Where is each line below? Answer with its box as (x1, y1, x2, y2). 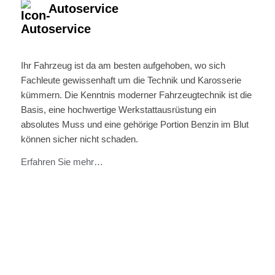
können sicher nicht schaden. (20, 134, 138, 145)
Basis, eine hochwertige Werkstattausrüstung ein (20, 104, 216, 115)
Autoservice (48, 1, 118, 15)
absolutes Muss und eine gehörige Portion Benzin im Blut (20, 119, 249, 130)
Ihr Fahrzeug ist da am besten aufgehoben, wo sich (20, 60, 225, 71)
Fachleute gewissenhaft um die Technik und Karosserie (20, 75, 241, 86)
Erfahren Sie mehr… (20, 157, 103, 167)
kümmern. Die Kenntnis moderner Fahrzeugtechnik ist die (20, 90, 252, 101)
